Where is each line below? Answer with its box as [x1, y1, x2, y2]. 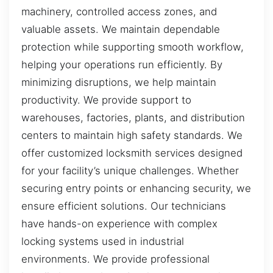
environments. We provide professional [21, 252, 210, 265]
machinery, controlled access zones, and [21, 5, 217, 18]
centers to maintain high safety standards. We [21, 129, 243, 141]
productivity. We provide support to [21, 93, 191, 106]
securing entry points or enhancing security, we [21, 182, 251, 194]
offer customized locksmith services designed [21, 146, 243, 159]
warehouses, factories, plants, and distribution [21, 111, 245, 124]
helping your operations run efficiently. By [21, 58, 222, 71]
